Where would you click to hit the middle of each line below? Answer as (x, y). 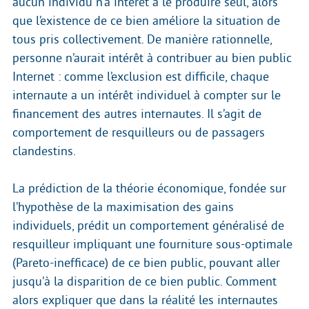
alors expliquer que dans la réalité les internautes (145, 300)
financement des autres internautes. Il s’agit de (137, 114)
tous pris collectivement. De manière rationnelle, (142, 40)
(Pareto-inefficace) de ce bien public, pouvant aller (146, 263)
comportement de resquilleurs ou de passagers (139, 133)
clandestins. (44, 151)
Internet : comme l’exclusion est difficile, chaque (141, 77)
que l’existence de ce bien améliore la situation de (146, 21)
